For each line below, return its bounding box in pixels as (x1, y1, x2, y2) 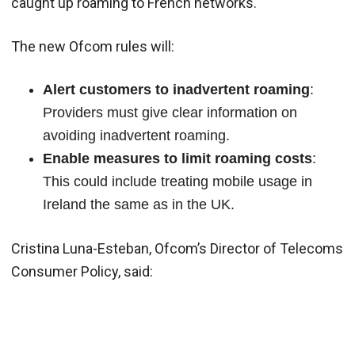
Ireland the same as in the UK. (43, 196, 235, 212)
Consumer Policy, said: (11, 262, 153, 280)
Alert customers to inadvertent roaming (43, 81, 310, 97)
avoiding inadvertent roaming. (43, 127, 230, 143)
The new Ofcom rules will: (11, 37, 174, 55)
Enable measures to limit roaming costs (43, 150, 312, 166)
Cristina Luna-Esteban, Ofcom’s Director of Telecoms (11, 239, 343, 257)
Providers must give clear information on (43, 104, 297, 120)
